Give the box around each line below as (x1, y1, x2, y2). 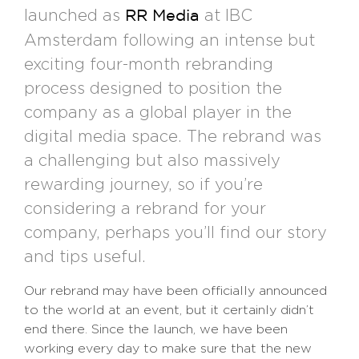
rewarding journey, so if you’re (24, 175, 263, 193)
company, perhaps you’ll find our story (24, 224, 327, 241)
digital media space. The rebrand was (24, 127, 321, 145)
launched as (24, 6, 125, 24)
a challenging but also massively (24, 151, 280, 169)
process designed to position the (24, 79, 282, 97)
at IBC (200, 6, 252, 24)
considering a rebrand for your (24, 200, 266, 217)
